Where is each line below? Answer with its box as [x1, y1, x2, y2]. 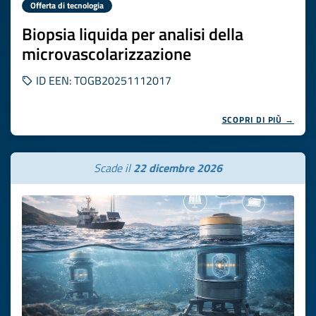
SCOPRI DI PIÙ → [221, 113, 294, 126]
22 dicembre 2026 [133, 159, 222, 176]
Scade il [94, 159, 133, 176]
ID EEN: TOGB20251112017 [33, 72, 171, 89]
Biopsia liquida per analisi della [22, 21, 243, 47]
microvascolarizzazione [22, 41, 191, 66]
